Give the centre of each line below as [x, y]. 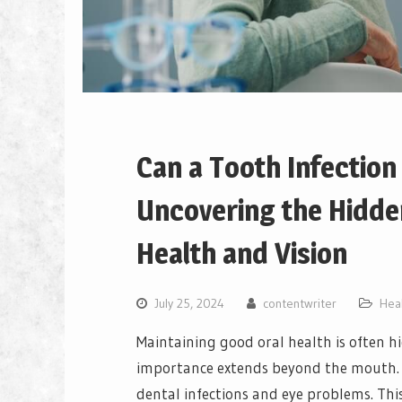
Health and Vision [242, 254]
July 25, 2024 [189, 304]
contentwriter [300, 304]
